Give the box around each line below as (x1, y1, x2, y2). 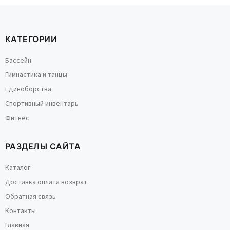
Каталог (5, 163, 30, 173)
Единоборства (5, 84, 51, 94)
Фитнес (5, 113, 29, 123)
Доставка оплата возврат (5, 177, 87, 187)
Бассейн (5, 55, 31, 66)
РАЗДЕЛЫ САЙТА (5, 141, 81, 151)
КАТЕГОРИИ (5, 34, 57, 44)
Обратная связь (5, 191, 56, 202)
